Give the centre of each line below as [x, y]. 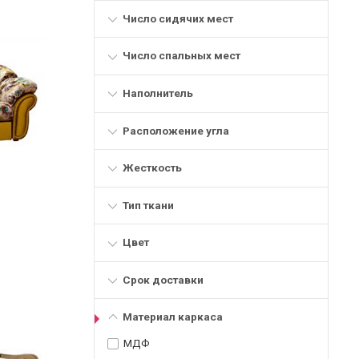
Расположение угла [175, 130]
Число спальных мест [181, 56]
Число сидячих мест [177, 18]
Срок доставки [163, 279]
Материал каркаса [172, 317]
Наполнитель [157, 93]
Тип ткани [148, 205]
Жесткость [152, 168]
